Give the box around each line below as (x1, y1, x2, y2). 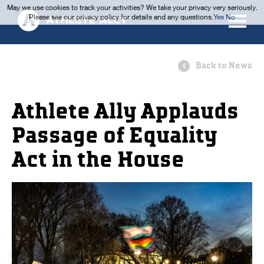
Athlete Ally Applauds (12, 101, 239, 123)
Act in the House (12, 149, 184, 171)
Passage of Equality (12, 125, 217, 147)
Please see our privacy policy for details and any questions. (29, 12, 213, 21)
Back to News (196, 61, 252, 70)
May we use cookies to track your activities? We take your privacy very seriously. (6, 3, 258, 12)
